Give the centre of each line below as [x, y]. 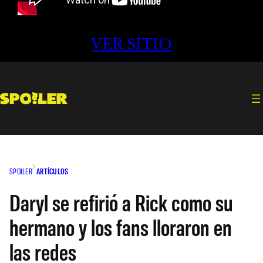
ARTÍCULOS [52, 171]
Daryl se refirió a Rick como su [121, 202]
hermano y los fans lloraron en [121, 226]
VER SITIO [131, 45]
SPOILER [21, 171]
